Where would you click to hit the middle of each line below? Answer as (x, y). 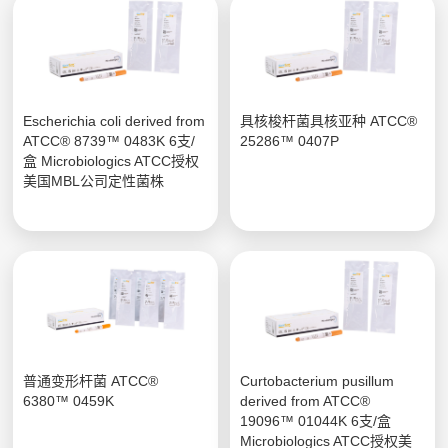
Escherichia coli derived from (114, 120)
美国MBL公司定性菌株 (94, 180)
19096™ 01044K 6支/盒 (316, 420)
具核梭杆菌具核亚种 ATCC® (329, 120)
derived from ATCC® (305, 400)
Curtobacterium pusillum (317, 380)
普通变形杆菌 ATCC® (91, 380)
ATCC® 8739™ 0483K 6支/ (109, 140)
